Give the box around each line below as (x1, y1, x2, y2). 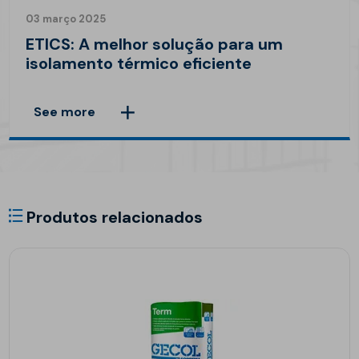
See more (34, 103, 96, 121)
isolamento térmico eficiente (26, 53, 252, 75)
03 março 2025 (26, 12, 107, 26)
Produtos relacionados (22, 207, 204, 228)
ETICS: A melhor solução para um (26, 34, 284, 55)
